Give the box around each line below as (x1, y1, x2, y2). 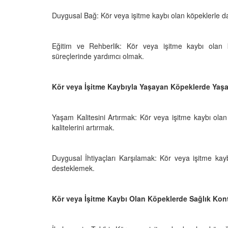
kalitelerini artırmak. (52, 122, 115, 132)
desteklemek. (52, 162, 95, 173)
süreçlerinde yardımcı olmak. (52, 50, 144, 61)
